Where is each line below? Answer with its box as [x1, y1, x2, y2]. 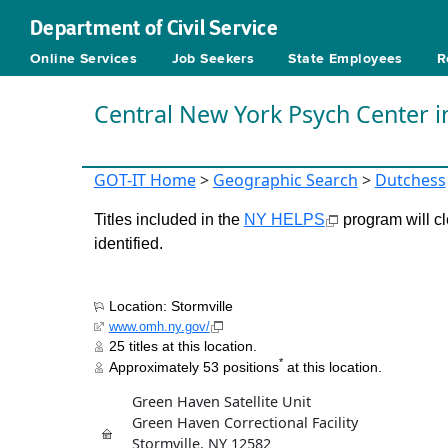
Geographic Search [212, 169, 358, 191]
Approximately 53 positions [108, 358, 279, 375]
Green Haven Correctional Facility [131, 412, 358, 432]
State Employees [288, 52, 403, 66]
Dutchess [374, 169, 446, 191]
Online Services [30, 52, 138, 66]
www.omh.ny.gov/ [108, 318, 210, 334]
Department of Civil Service [30, 15, 278, 41]
